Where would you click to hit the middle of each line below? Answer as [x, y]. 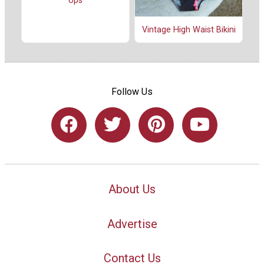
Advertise [132, 224]
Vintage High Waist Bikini [189, 29]
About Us [132, 189]
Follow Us [132, 92]
